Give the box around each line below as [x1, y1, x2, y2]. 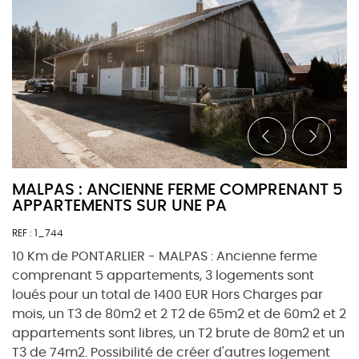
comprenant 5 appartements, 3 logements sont [12, 266, 314, 285]
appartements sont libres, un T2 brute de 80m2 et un [12, 324, 345, 343]
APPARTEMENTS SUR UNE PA [12, 194, 227, 217]
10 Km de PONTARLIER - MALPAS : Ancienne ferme [12, 247, 317, 266]
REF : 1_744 [12, 226, 63, 240]
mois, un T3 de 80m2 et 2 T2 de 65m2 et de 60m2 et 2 [12, 305, 346, 324]
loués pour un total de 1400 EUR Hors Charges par [12, 285, 323, 305]
